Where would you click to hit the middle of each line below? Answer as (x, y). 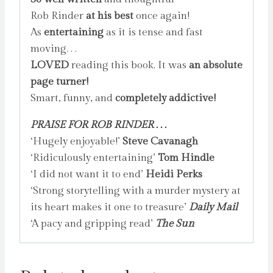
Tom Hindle (186, 158)
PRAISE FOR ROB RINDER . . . (98, 125)
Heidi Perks (174, 175)
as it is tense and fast (153, 33)
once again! (163, 16)
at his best (110, 16)
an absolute (216, 66)
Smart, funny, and (73, 98)
